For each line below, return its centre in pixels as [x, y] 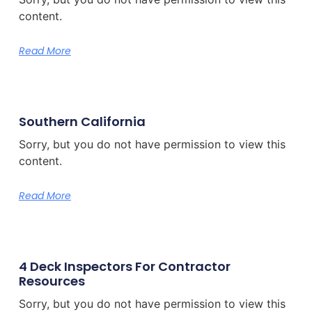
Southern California [82, 122]
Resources [52, 281]
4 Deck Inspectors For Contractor [124, 267]
